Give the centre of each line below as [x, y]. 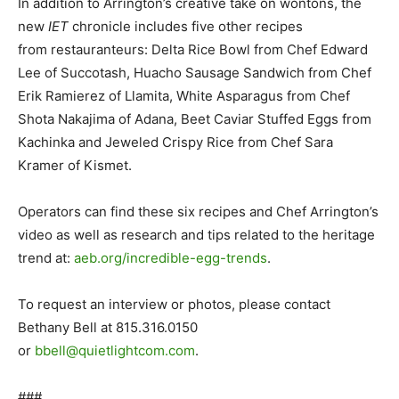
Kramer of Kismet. [75, 166]
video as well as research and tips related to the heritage [196, 235]
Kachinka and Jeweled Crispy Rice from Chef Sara [175, 142]
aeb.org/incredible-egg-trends [171, 258]
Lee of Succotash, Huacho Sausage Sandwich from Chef [195, 73]
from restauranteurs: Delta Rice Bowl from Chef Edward [193, 50]
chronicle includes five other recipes [187, 27]
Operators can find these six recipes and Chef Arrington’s [198, 212]
